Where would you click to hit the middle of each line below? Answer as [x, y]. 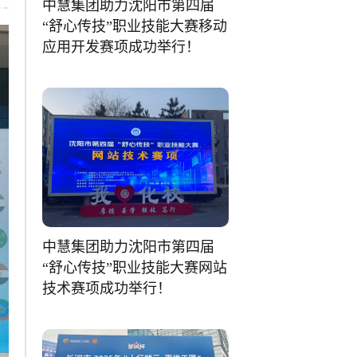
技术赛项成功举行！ [107, 289]
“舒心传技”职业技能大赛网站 [135, 268]
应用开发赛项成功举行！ [122, 47]
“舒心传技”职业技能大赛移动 [135, 27]
